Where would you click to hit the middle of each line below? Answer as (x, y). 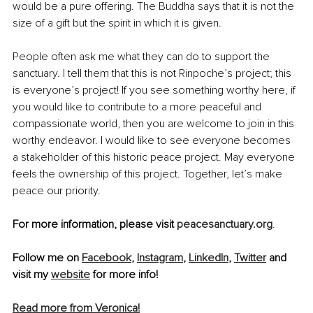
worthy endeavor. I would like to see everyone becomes (153, 140)
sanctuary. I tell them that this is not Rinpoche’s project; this (153, 73)
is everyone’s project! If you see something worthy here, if (155, 90)
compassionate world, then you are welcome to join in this (155, 123)
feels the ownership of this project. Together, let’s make (149, 174)
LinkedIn (209, 257)
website (71, 274)
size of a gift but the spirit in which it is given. (117, 23)
